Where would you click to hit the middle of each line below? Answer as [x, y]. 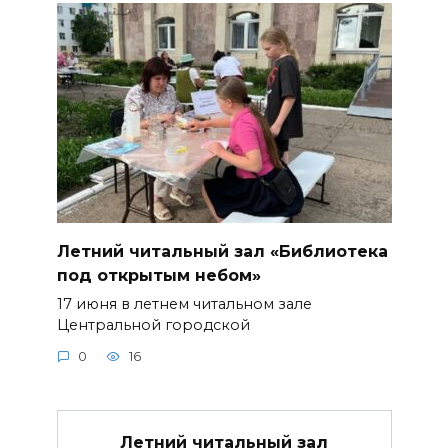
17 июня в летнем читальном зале [184, 303]
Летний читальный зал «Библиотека [222, 251]
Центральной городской [153, 324]
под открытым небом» [158, 275]
